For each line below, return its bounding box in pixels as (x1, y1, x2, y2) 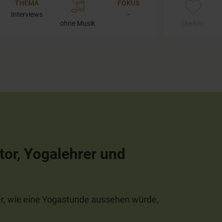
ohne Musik (60, 19, 96, 27)
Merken (181, 19, 205, 27)
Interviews (11, 10, 43, 18)
